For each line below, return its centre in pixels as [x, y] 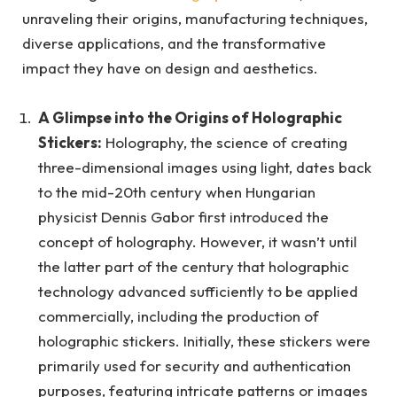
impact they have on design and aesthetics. [170, 68]
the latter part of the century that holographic [194, 267]
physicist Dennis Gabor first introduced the [183, 217]
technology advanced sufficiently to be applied [198, 292]
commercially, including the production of [179, 316]
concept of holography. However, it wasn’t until [198, 242]
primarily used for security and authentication [195, 366]
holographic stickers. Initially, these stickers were [204, 341]
